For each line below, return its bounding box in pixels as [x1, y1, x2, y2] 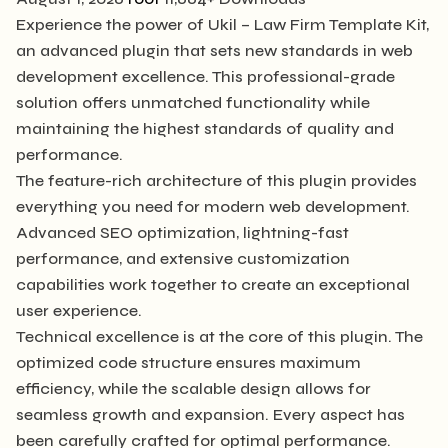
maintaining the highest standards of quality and [16, 118, 394, 138]
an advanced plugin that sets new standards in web [16, 40, 413, 60]
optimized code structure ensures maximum [16, 352, 361, 372]
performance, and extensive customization [16, 248, 350, 268]
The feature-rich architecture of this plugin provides [16, 170, 417, 190]
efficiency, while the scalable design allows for [16, 378, 371, 398]
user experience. [16, 300, 142, 320]
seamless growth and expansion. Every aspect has [16, 404, 405, 424]
